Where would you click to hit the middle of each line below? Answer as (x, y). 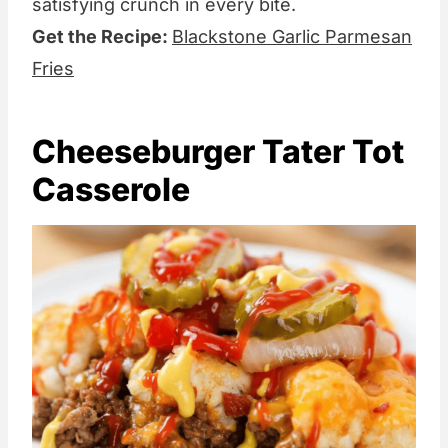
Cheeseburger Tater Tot (218, 152)
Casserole (111, 190)
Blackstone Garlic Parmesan (292, 37)
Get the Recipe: (102, 37)
